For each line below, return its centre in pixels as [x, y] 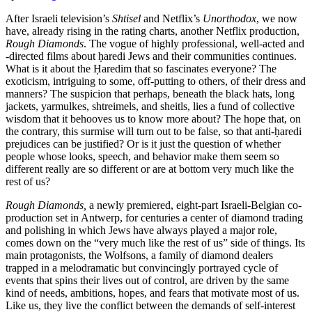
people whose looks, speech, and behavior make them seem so [142, 156]
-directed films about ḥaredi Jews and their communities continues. [151, 56]
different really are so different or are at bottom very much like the [150, 169]
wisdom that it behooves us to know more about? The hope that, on [153, 118]
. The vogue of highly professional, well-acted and [194, 43]
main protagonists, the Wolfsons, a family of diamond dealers [139, 255]
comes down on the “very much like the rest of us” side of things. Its [155, 242]
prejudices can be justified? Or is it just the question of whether [143, 143]
